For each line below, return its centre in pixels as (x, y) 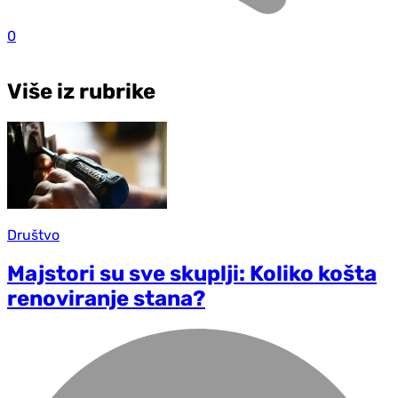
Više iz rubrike (81, 91)
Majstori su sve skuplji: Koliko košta (192, 274)
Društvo (33, 235)
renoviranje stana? (106, 299)
